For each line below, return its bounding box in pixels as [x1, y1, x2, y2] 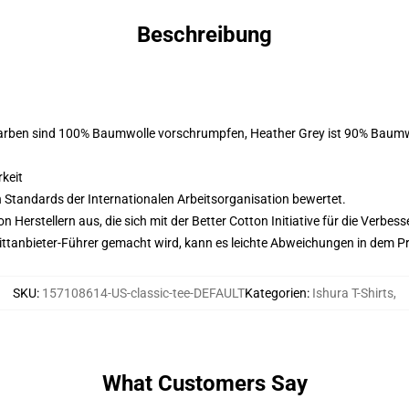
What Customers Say [101, 371, 308, 396]
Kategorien [245, 286, 307, 300]
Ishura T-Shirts [312, 286, 393, 300]
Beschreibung [137, 22, 272, 47]
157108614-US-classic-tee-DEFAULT [42, 286, 245, 300]
